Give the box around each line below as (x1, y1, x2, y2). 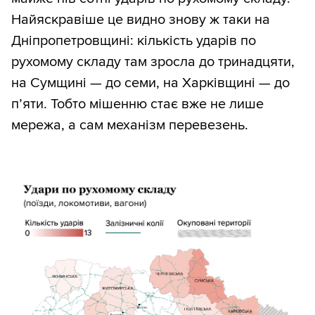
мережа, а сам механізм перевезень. (11, 116, 248, 134)
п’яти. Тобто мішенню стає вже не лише (11, 95, 264, 112)
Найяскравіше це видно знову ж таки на (11, 11, 270, 28)
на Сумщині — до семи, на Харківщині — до (11, 74, 290, 91)
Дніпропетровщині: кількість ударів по (11, 32, 256, 49)
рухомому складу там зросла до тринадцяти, (11, 53, 295, 70)
